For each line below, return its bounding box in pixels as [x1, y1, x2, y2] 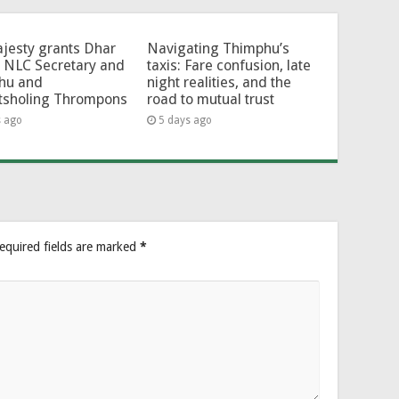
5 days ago [158, 113, 212, 126]
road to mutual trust [146, 90, 274, 108]
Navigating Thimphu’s [146, 39, 289, 57]
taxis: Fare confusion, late [146, 56, 311, 74]
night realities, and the [146, 73, 291, 91]
